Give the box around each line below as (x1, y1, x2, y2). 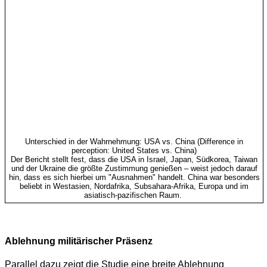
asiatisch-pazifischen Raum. (84, 190, 182, 200)
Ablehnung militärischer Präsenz (5, 236, 153, 247)
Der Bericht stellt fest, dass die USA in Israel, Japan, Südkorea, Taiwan (11, 154, 257, 164)
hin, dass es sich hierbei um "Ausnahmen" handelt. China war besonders (8, 172, 260, 182)
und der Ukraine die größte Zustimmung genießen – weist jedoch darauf (11, 163, 257, 173)
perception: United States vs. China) (72, 145, 197, 155)
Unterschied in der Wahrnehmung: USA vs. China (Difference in (25, 136, 243, 146)
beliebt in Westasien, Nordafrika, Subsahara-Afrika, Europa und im (20, 181, 249, 191)
